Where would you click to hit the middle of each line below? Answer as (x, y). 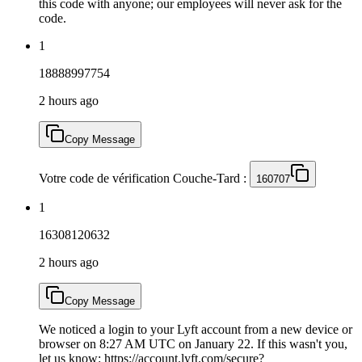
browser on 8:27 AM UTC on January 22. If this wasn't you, (193, 343)
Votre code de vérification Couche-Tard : (144, 178)
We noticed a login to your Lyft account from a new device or (196, 329)
